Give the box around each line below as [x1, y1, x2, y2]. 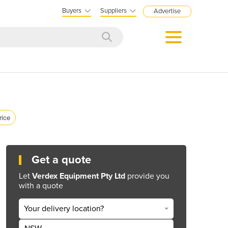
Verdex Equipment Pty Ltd [32, 170, 125, 181]
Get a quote [32, 153, 91, 166]
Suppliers [100, 7, 127, 15]
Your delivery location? [24, 204, 104, 214]
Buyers [62, 7, 81, 15]
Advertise [154, 7, 181, 15]
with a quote [19, 180, 63, 191]
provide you [125, 170, 169, 181]
